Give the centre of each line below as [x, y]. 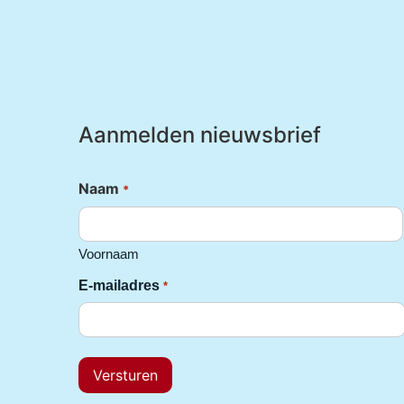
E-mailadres [119, 285]
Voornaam [109, 253]
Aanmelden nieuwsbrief [200, 135]
